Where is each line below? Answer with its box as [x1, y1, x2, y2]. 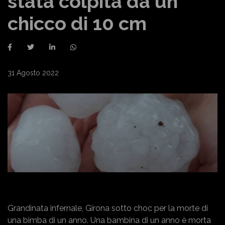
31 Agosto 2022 [8, 69, 59, 77]
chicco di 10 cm [8, 12, 147, 35]
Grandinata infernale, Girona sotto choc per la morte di [8, 203, 208, 213]
